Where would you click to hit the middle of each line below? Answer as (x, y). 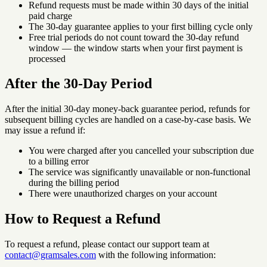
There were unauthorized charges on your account (123, 194)
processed (47, 58)
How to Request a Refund (83, 219)
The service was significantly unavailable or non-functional (139, 172)
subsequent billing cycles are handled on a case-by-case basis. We (128, 120)
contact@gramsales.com (50, 255)
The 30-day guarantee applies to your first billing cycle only (141, 26)
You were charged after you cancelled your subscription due (141, 151)
